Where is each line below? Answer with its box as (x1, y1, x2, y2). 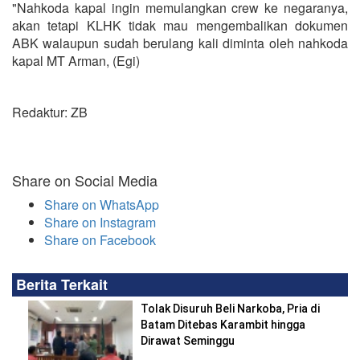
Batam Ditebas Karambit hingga (141, 317, 305, 331)
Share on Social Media (12, 169, 157, 190)
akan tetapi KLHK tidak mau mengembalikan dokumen (12, 15, 348, 35)
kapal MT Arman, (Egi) (12, 51, 140, 70)
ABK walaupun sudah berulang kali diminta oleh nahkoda (12, 33, 348, 52)
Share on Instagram (44, 212, 156, 231)
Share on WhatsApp (44, 194, 159, 214)
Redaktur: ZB (12, 102, 88, 121)
